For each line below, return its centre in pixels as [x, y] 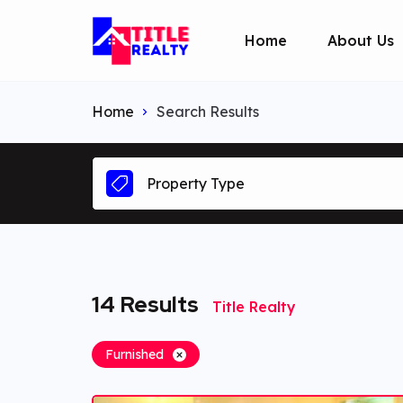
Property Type [196, 183]
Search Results [208, 112]
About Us [361, 40]
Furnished [134, 354]
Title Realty [254, 307]
